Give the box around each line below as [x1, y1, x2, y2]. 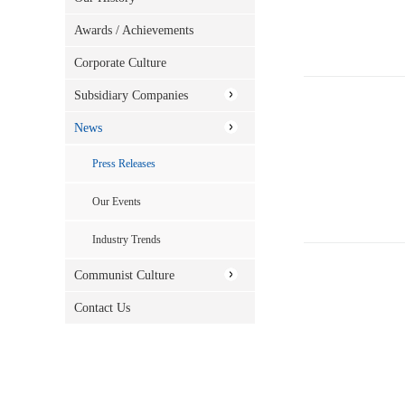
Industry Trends [92, 233, 161, 246]
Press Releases [92, 157, 155, 170]
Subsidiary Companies [74, 89, 188, 102]
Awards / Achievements [74, 24, 193, 37]
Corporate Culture [74, 56, 166, 70]
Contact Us [74, 301, 130, 315]
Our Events [92, 195, 141, 208]
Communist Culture [74, 268, 174, 282]
